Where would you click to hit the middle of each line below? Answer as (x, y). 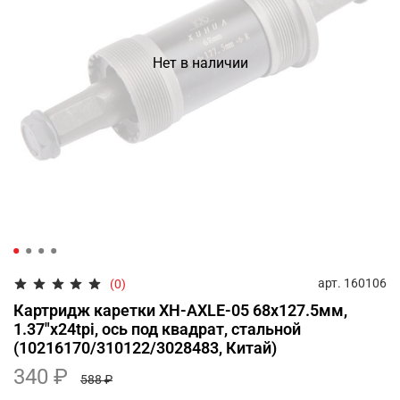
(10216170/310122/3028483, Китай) (145, 348)
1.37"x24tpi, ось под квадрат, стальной (157, 329)
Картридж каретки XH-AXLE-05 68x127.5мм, (180, 311)
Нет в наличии (200, 63)
